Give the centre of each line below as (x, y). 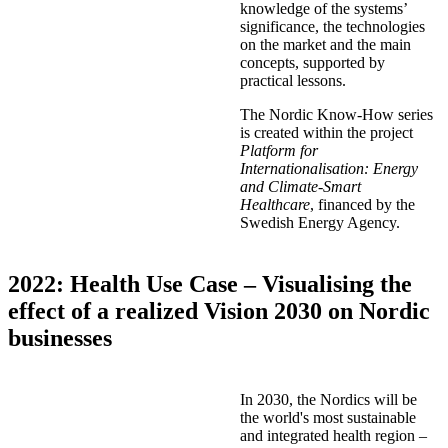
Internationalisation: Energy (329, 168)
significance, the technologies (332, 26)
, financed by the (362, 204)
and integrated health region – (333, 435)
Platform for (279, 150)
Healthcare (275, 204)
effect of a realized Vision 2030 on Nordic (219, 310)
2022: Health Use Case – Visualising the (210, 283)
